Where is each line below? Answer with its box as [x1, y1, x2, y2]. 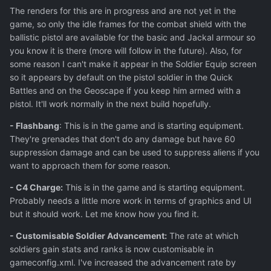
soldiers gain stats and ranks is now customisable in [10, 244, 214, 255]
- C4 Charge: [10, 182, 63, 193]
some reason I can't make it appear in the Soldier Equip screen [10, 59, 256, 70]
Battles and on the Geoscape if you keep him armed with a [10, 85, 241, 96]
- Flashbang [10, 120, 59, 131]
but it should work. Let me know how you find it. [10, 209, 199, 220]
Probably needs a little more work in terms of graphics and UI [10, 195, 252, 206]
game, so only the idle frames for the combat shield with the [10, 19, 246, 30]
